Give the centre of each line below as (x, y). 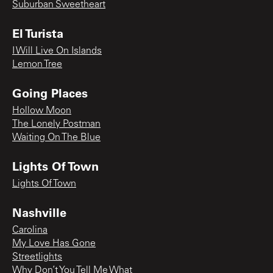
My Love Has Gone (54, 243)
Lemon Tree (37, 64)
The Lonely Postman (56, 124)
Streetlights (37, 257)
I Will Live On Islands (57, 51)
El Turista (38, 33)
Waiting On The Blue (56, 137)
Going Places (50, 92)
